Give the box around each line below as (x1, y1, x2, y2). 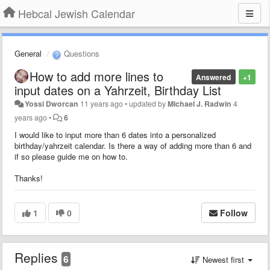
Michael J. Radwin (168, 98, 232, 109)
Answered (196, 71, 231, 83)
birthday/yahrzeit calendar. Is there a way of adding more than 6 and (14, 139, 251, 151)
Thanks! (14, 172, 43, 184)
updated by (129, 98, 168, 109)
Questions (61, 48, 99, 59)
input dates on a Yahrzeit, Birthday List (14, 81, 221, 99)
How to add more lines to (30, 67, 163, 85)
